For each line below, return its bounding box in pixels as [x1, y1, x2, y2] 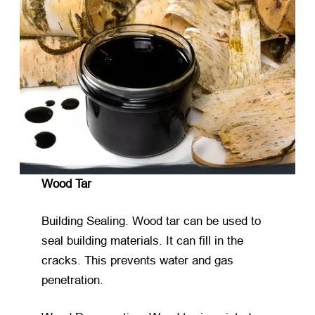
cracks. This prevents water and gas [41, 254, 234, 268]
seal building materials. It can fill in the [41, 234, 244, 248]
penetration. [41, 274, 104, 288]
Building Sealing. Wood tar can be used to [41, 214, 262, 229]
